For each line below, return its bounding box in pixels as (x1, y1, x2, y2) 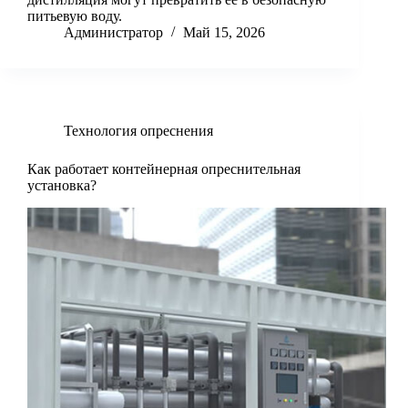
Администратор (64, 25, 163, 41)
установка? (27, 178, 97, 194)
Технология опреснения (64, 123, 213, 139)
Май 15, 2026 (183, 25, 265, 41)
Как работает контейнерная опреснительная (27, 161, 301, 178)
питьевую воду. (27, 8, 122, 25)
